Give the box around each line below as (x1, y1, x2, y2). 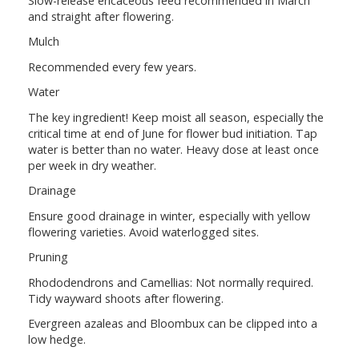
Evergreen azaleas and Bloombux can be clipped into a (28, 315, 317, 331)
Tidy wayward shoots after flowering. (28, 290, 224, 306)
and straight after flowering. (28, 9, 174, 25)
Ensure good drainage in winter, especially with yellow (28, 208, 310, 224)
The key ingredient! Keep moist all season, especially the (28, 109, 324, 125)
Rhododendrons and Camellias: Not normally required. (28, 274, 313, 290)
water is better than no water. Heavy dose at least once (28, 141, 319, 157)
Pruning (28, 249, 68, 265)
